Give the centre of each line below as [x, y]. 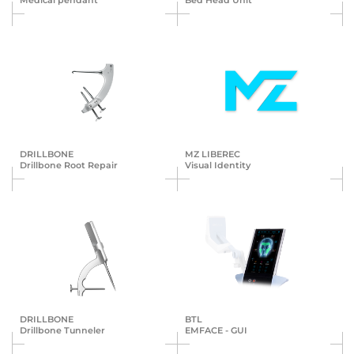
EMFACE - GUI [216, 331]
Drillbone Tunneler [62, 331]
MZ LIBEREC [213, 154]
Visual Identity [218, 166]
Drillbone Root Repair [69, 166]
